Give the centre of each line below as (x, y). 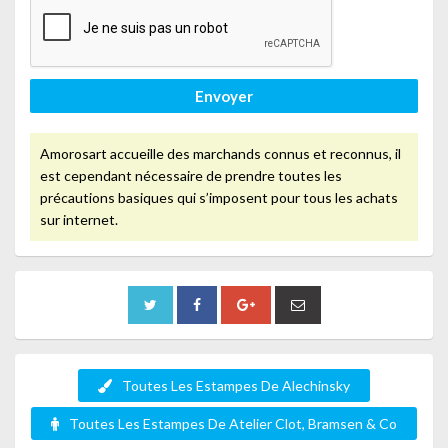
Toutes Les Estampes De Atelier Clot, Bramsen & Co (233, 423)
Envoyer (224, 95)
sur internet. (79, 219)
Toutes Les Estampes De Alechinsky (236, 385)
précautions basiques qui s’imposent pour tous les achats (219, 197)
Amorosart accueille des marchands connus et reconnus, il (220, 153)
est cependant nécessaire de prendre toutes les (191, 175)
